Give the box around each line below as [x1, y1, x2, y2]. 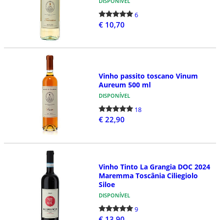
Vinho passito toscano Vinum [98, 71, 198, 81]
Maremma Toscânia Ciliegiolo [98, 170, 198, 180]
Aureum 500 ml [98, 80, 151, 90]
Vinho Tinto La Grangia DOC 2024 [98, 162, 210, 171]
